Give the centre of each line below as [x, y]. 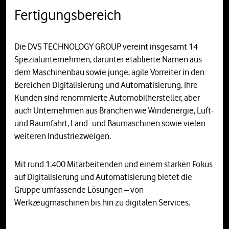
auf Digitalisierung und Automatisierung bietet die [103, 177]
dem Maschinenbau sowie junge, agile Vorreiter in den [109, 72]
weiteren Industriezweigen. [63, 136]
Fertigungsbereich [68, 15]
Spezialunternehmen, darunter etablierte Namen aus [108, 60]
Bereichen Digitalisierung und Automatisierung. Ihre [106, 85]
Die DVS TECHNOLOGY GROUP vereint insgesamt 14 [106, 47]
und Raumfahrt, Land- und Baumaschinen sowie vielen [110, 123]
